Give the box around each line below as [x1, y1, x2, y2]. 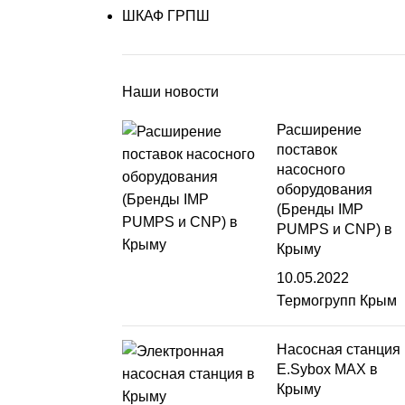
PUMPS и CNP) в [277, 221, 393, 237]
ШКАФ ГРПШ [121, 8, 210, 24]
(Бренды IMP [277, 202, 364, 217]
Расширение [277, 122, 363, 137]
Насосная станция [277, 342, 401, 357]
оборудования [277, 182, 373, 197]
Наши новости [121, 84, 219, 99]
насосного [277, 162, 346, 177]
